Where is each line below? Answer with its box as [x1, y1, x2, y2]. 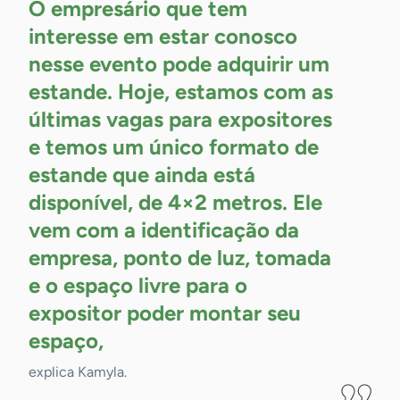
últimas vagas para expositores [29, 106, 332, 133]
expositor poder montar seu [29, 300, 301, 327]
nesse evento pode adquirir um [29, 51, 329, 78]
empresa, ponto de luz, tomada [29, 245, 331, 271]
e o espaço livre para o [29, 272, 247, 299]
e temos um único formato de [29, 134, 319, 161]
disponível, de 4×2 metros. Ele [29, 189, 322, 216]
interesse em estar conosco [29, 23, 297, 50]
